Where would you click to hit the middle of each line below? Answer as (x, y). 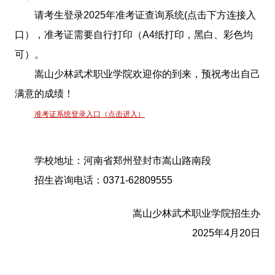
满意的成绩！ (44, 93)
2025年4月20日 (227, 233)
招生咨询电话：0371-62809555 (103, 180)
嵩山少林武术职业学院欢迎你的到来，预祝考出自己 (147, 74)
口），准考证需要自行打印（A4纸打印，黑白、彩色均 (134, 34)
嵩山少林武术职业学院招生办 (197, 213)
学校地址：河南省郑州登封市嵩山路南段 (122, 160)
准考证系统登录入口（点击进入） (89, 114)
